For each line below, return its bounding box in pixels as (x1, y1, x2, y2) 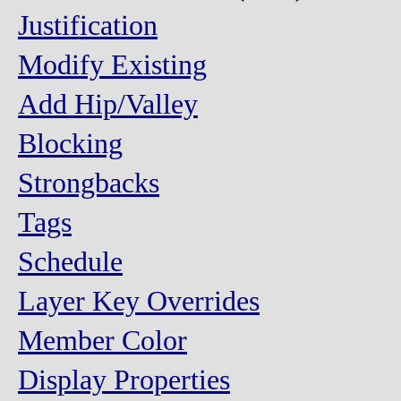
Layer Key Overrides (18, 286, 260, 317)
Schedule (18, 246, 123, 277)
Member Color (18, 325, 187, 356)
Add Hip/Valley (18, 89, 198, 120)
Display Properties (18, 364, 230, 396)
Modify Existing (18, 49, 207, 81)
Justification (18, 10, 158, 41)
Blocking (18, 128, 123, 159)
